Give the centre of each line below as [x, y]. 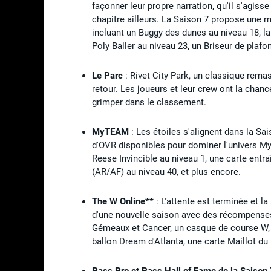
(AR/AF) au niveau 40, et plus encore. [166, 171]
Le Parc [107, 75]
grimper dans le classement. [149, 102]
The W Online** [123, 201]
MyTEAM [110, 132]
